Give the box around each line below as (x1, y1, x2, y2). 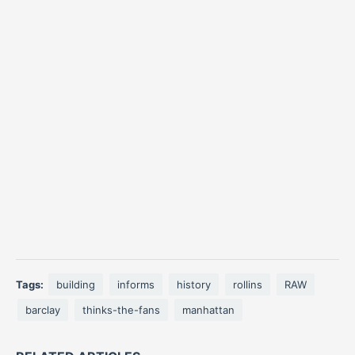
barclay (25, 303, 60, 316)
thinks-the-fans (82, 303, 160, 316)
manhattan (182, 303, 235, 316)
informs (117, 278, 155, 291)
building (56, 278, 95, 291)
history (177, 278, 211, 291)
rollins (233, 278, 262, 291)
